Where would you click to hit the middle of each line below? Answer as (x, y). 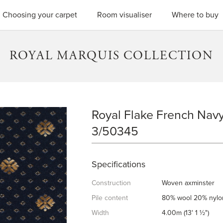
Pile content (110, 198)
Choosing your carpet (40, 15)
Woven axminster (188, 183)
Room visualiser (124, 15)
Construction (111, 183)
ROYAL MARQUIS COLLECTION (111, 56)
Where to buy (195, 15)
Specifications (118, 164)
